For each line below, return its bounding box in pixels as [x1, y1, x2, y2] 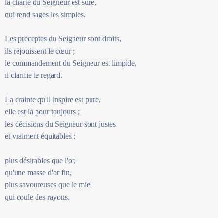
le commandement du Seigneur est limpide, [5, 58, 137, 67]
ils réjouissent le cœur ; [5, 46, 75, 55]
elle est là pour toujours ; [5, 107, 80, 116]
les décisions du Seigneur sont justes [5, 119, 116, 128]
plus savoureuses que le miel [5, 180, 92, 189]
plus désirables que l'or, [5, 156, 76, 164]
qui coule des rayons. [5, 192, 70, 201]
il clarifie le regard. [5, 71, 62, 79]
